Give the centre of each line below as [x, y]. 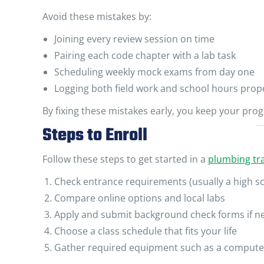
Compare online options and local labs [140, 198]
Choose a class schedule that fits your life [146, 231]
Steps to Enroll [95, 136]
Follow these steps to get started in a [125, 159]
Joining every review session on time [134, 39]
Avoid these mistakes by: [97, 16]
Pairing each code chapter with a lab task [145, 55]
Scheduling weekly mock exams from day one [154, 72]
